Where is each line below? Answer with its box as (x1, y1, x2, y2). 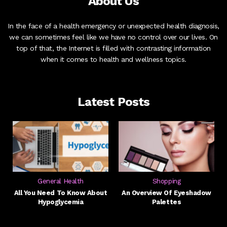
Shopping (152, 177, 181, 185)
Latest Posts (78, 95, 149, 109)
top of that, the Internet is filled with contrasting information (16, 44, 211, 53)
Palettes (152, 198, 181, 206)
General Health (37, 177, 84, 185)
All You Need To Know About (14, 189, 107, 197)
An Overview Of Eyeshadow (122, 189, 211, 197)
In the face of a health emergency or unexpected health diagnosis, (8, 22, 219, 30)
